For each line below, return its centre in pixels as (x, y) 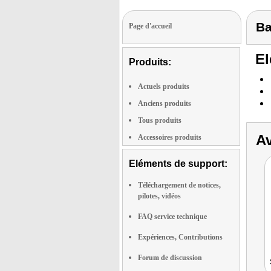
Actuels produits (164, 87)
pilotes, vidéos (159, 196)
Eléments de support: (178, 164)
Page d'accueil (150, 26)
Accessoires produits (170, 137)
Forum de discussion (170, 258)
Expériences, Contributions (180, 237)
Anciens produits (165, 103)
